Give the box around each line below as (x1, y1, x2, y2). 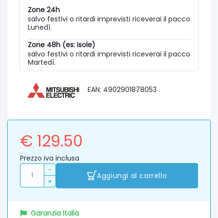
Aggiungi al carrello (97, 170, 167, 181)
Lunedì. (28, 22, 52, 33)
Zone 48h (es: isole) (28, 40, 95, 50)
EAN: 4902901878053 (88, 85, 157, 95)
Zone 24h (28, 5, 60, 15)
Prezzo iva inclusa (20, 153, 79, 163)
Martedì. (28, 57, 55, 68)
